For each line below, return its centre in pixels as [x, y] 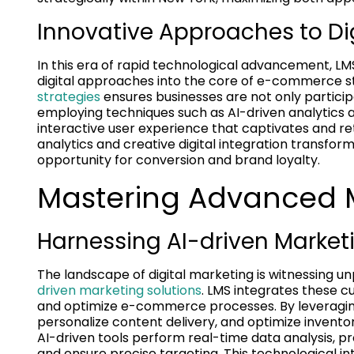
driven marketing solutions [119, 291]
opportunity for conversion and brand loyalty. [179, 160]
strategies [69, 97]
